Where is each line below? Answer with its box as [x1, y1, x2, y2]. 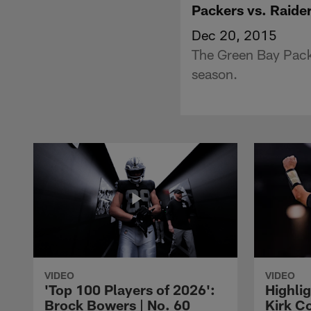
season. [192, 65, 237, 82]
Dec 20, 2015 [192, 26, 277, 43]
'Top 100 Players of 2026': [44, 280, 215, 298]
